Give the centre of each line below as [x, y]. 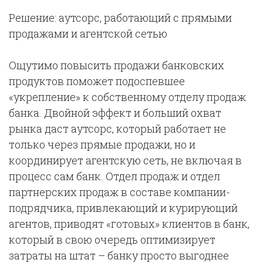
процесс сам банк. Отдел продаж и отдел [114, 176]
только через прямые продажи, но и [102, 145]
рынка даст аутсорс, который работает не [117, 129]
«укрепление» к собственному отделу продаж [127, 97]
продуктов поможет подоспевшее [97, 81]
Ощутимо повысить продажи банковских [117, 65]
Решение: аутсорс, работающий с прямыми [120, 18]
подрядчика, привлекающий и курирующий [123, 208]
